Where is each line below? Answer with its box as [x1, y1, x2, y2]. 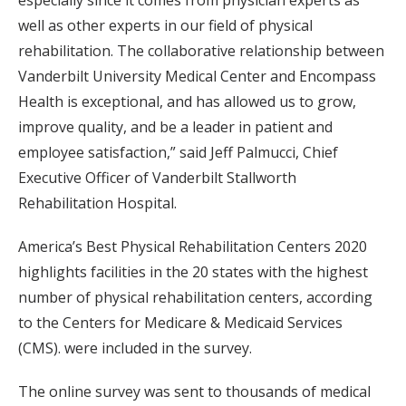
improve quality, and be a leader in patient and [18, 117, 333, 137]
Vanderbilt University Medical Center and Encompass [18, 66, 376, 86]
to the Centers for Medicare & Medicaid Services [18, 313, 343, 333]
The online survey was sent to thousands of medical [18, 382, 371, 401]
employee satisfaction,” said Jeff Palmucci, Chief [18, 142, 338, 162]
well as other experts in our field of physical [18, 15, 313, 35]
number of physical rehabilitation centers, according [18, 287, 372, 307]
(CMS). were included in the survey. [18, 338, 252, 358]
